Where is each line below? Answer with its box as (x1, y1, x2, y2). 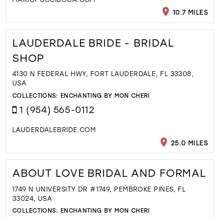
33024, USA (12, 193, 53, 202)
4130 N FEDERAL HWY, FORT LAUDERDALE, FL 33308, (12, 69, 194, 78)
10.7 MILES (170, 7, 208, 16)
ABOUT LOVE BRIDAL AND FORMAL (12, 166, 206, 180)
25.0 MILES (168, 138, 208, 147)
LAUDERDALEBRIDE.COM (12, 125, 96, 134)
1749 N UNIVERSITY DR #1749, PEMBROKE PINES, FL (12, 184, 186, 193)
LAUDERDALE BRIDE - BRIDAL (12, 35, 174, 50)
